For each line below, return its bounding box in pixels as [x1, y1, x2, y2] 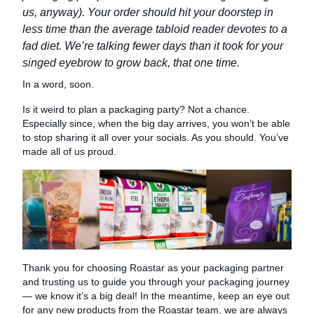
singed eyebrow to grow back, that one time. [22, 56, 240, 69]
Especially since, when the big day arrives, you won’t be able [22, 117, 290, 129]
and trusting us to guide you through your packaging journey [22, 275, 289, 287]
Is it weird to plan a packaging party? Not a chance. [22, 103, 250, 115]
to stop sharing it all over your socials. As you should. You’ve [22, 131, 289, 143]
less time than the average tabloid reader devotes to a [22, 22, 287, 35]
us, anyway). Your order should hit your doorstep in [22, 6, 273, 18]
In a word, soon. [22, 78, 94, 90]
